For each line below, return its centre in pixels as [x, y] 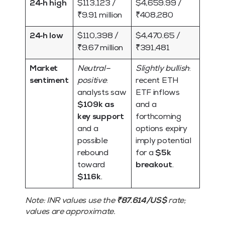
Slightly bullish [162, 69]
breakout [154, 165]
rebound [93, 153]
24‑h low [46, 36]
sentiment [49, 81]
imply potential [163, 141]
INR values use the [81, 201]
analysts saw [102, 93]
